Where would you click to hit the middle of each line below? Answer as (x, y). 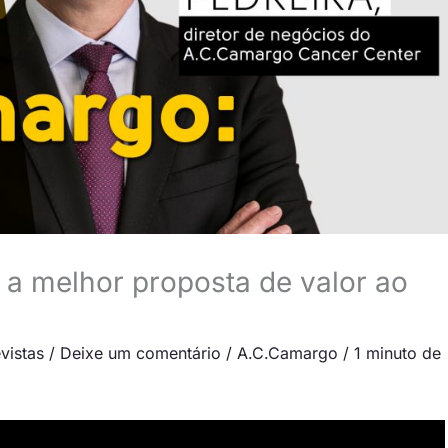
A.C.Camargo (287, 352)
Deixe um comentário (140, 352)
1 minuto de (397, 352)
